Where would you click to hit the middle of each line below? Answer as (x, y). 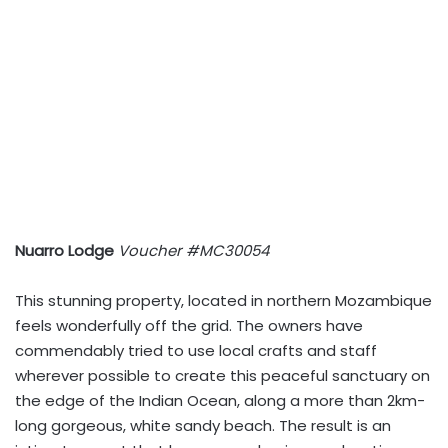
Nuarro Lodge (64, 250)
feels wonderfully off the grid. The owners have (189, 325)
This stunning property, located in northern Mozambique (223, 300)
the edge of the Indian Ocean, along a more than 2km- (220, 400)
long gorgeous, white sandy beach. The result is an (203, 425)
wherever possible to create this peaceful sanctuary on (222, 375)
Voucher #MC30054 (193, 250)
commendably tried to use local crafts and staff (196, 350)
